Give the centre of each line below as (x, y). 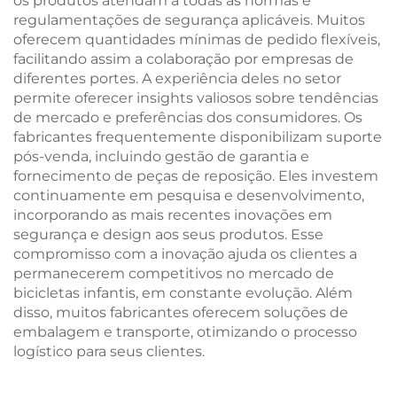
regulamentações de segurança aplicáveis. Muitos (189, 20)
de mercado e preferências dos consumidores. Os (188, 117)
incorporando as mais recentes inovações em (173, 215)
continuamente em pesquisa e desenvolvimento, (189, 195)
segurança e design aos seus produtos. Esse (168, 234)
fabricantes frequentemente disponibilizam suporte (198, 137)
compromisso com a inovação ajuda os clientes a (185, 254)
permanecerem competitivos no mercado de (174, 273)
